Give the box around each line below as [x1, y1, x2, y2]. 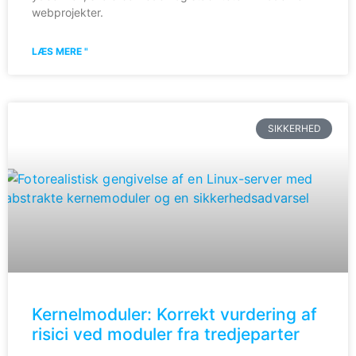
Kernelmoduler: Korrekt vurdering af [32, 304, 317, 324]
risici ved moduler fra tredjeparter [32, 323, 300, 344]
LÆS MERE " [32, 44, 88, 57]
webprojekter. [32, 5, 103, 19]
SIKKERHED [267, 122, 321, 134]
